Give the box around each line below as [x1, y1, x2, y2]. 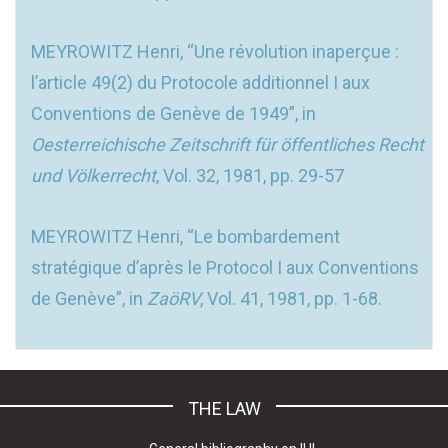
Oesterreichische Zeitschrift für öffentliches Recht [31, 133, 424, 155]
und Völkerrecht [31, 164, 156, 186]
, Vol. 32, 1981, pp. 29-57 [156, 164, 344, 186]
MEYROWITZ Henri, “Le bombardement [31, 225, 340, 247]
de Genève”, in [31, 287, 147, 309]
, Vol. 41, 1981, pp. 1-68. [200, 287, 382, 309]
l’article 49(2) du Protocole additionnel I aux [31, 71, 370, 93]
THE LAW [187, 397, 261, 419]
